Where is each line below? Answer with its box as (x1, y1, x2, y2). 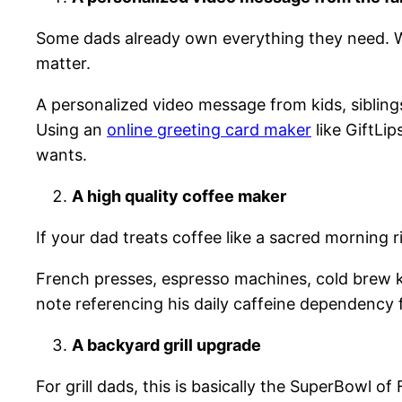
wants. (36, 144, 87, 164)
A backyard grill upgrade (72, 335, 261, 354)
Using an (36, 119, 107, 139)
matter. (36, 53, 91, 73)
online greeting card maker (107, 119, 311, 139)
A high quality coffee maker (72, 186, 286, 205)
